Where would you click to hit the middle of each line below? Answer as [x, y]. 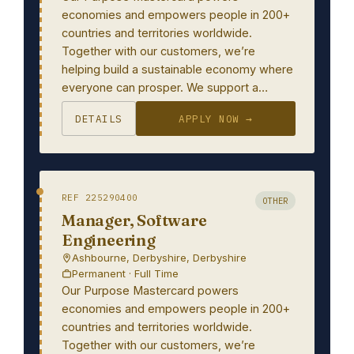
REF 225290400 [100, 198]
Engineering [109, 240]
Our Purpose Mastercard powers [150, 290]
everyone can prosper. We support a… [165, 87]
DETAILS [99, 119]
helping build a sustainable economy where [177, 69]
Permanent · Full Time [125, 273]
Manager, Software [134, 220]
